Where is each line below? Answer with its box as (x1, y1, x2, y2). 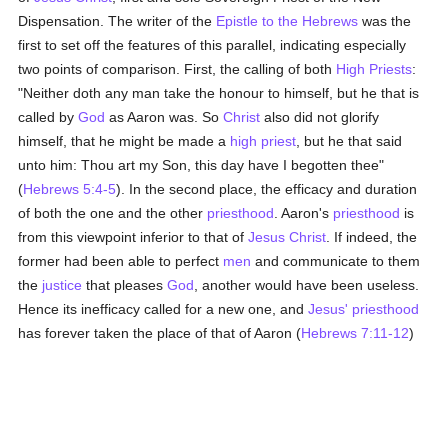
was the (358, 13, 412, 29)
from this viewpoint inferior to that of (18, 229, 249, 245)
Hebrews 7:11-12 (301, 325, 410, 341)
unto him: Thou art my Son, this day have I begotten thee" (18, 157, 385, 173)
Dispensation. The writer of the (18, 13, 217, 29)
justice (42, 277, 83, 293)
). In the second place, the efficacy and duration (116, 181, 418, 197)
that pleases (82, 277, 168, 293)
